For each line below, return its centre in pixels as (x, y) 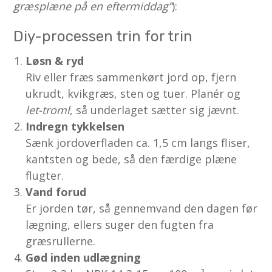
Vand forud (56, 192)
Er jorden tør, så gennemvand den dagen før (142, 208)
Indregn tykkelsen (75, 126)
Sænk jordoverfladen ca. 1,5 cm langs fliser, (138, 142)
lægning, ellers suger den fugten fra (120, 224)
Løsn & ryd (55, 60)
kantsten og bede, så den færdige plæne (131, 159)
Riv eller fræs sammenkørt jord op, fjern (131, 77)
